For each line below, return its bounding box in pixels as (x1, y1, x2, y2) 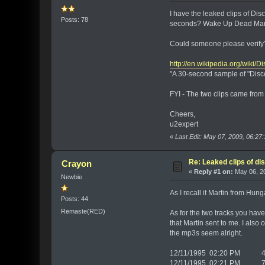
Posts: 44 (61, 195, 89, 202)
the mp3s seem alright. (169, 229, 243, 238)
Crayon (61, 158, 92, 169)
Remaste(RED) (61, 208, 106, 215)
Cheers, (169, 110, 195, 119)
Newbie (61, 173, 83, 180)
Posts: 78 (61, 15, 89, 23)
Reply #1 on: (194, 167, 234, 175)
